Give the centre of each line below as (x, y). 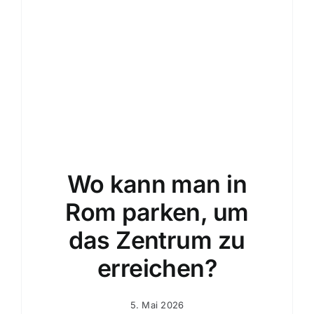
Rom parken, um (157, 212)
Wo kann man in (157, 184)
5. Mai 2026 (157, 305)
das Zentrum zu (157, 240)
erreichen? (157, 268)
